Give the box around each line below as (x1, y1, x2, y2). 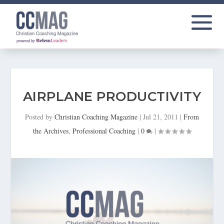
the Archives (33, 125, 68, 135)
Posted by (25, 111, 54, 121)
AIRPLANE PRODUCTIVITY (22, 88, 201, 104)
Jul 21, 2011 (143, 111, 178, 121)
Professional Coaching (72, 125, 135, 135)
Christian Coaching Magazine (54, 111, 137, 121)
